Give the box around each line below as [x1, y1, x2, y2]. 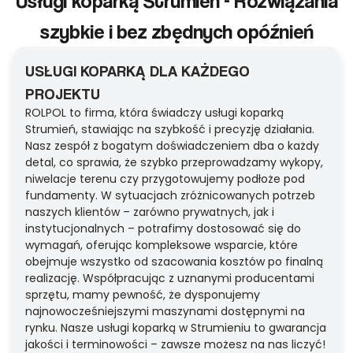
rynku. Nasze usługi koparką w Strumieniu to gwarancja [25, 320, 326, 336]
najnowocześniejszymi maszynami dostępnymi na [25, 303, 305, 320]
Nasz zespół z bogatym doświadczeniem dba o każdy [25, 138, 319, 154]
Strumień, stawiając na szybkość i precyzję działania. [25, 121, 314, 138]
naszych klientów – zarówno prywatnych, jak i [25, 204, 274, 221]
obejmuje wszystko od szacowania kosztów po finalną [25, 254, 323, 270]
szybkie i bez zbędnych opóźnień [39, 19, 314, 44]
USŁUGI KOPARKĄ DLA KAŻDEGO [25, 61, 250, 80]
